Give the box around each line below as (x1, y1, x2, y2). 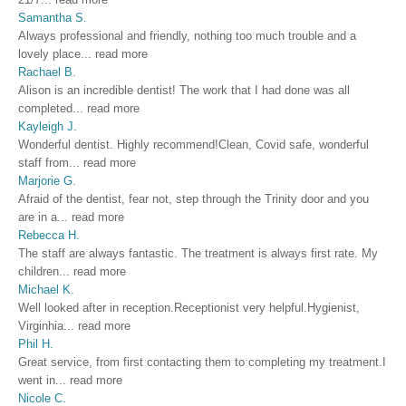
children (18, 264, 59, 278)
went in (18, 372, 55, 387)
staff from (18, 155, 69, 169)
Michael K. (18, 282, 74, 296)
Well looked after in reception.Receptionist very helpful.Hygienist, (18, 300, 360, 314)
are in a (18, 209, 57, 224)
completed (18, 101, 72, 115)
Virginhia (18, 318, 63, 333)
